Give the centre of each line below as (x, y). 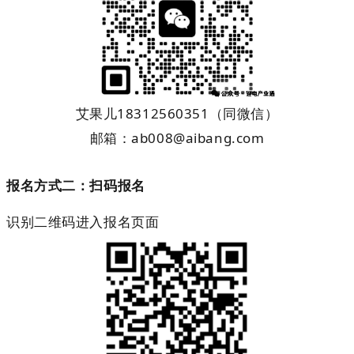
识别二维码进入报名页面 (83, 221)
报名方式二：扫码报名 (76, 185)
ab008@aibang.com (198, 137)
